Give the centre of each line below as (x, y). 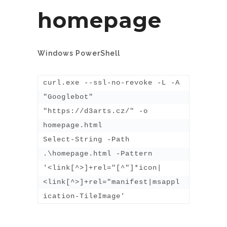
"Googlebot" (68, 97)
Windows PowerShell (79, 53)
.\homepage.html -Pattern (98, 153)
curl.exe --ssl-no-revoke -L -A (111, 82)
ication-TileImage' (84, 196)
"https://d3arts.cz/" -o (96, 111)
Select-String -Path (86, 139)
